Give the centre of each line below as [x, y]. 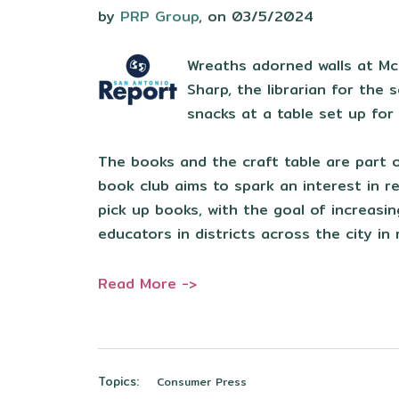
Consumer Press [202, 381]
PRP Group [159, 16]
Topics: [118, 381]
